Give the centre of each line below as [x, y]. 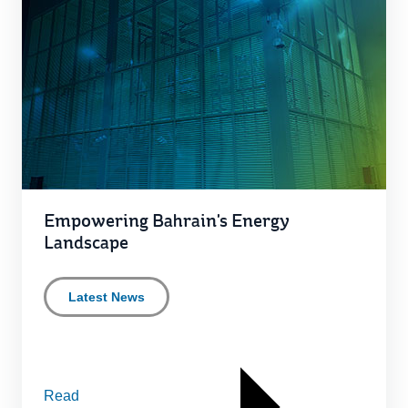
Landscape [86, 244]
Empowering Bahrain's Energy [167, 222]
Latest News [107, 297]
